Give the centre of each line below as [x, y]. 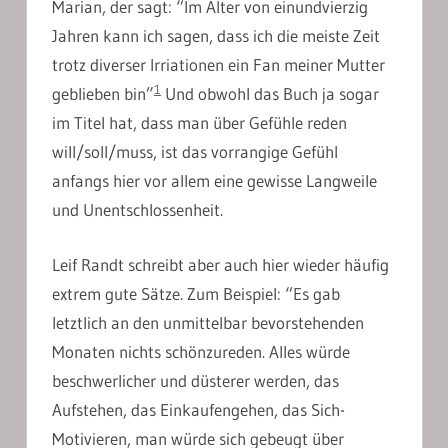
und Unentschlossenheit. [137, 210]
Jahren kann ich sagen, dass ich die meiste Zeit [216, 36]
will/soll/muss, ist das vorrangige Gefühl [195, 152]
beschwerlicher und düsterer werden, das [195, 380]
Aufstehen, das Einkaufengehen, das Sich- [198, 409]
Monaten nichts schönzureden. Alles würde [201, 351]
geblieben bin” [103, 94]
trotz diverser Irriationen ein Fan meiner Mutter [218, 65]
